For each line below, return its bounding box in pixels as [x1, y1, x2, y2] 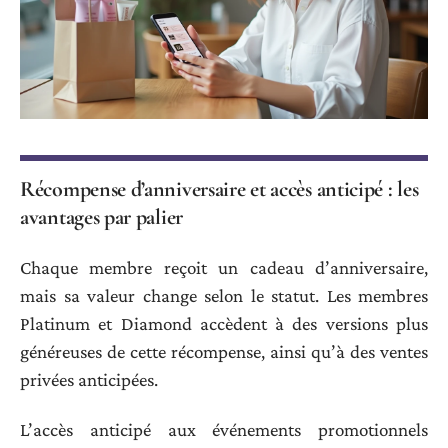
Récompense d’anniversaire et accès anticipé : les [20, 176, 419, 203]
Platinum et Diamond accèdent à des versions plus [20, 312, 428, 334]
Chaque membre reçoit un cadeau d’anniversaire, [20, 256, 428, 278]
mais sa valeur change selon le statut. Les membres [20, 284, 428, 306]
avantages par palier [20, 204, 183, 231]
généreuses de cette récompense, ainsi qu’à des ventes [20, 340, 428, 362]
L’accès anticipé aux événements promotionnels [20, 419, 428, 441]
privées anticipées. [20, 368, 158, 390]
